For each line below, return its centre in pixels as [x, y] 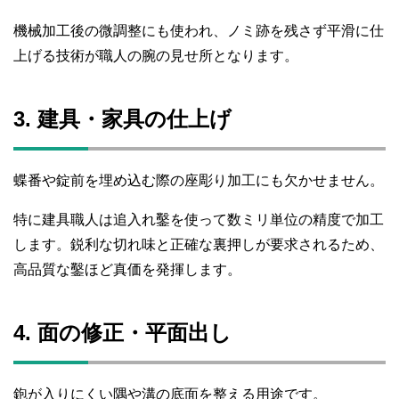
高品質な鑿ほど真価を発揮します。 [127, 269]
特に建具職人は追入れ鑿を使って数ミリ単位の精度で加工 [199, 219]
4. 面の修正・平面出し [122, 332]
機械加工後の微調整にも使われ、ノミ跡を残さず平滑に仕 [199, 30]
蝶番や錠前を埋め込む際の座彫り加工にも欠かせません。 [199, 180]
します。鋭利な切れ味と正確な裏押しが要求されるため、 [199, 244]
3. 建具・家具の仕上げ [122, 118]
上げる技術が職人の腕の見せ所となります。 [156, 55]
